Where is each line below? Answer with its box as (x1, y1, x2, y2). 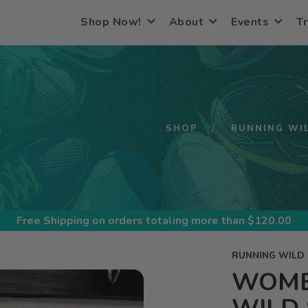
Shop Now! (80, 14, 142, 30)
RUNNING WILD (231, 250, 305, 262)
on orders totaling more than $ (89, 213, 254, 228)
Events (231, 14, 269, 30)
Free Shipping (16, 213, 89, 228)
